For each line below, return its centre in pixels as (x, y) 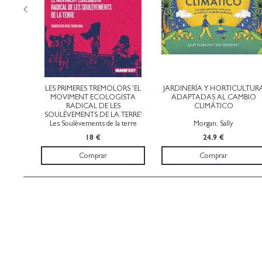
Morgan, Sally (213, 124)
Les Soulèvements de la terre (93, 124)
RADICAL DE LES (93, 106)
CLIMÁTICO (213, 106)
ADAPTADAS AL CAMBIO (213, 98)
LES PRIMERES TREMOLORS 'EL (93, 89)
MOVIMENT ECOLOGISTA (93, 98)
